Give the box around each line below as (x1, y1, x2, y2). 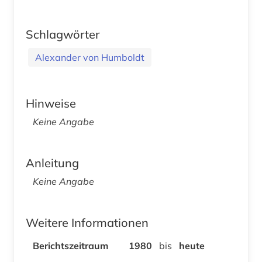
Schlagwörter (26, 26, 99, 42)
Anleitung (26, 155, 79, 170)
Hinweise (26, 95, 76, 111)
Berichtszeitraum (33, 239, 108, 251)
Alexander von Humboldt (35, 51, 144, 63)
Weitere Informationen (26, 215, 149, 230)
